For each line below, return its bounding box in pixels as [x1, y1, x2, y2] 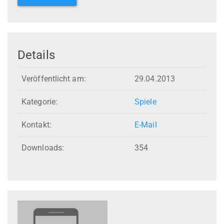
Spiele [134, 97, 156, 107]
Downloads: [21, 143, 64, 153]
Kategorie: [21, 97, 57, 107]
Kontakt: [21, 120, 51, 130]
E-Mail [134, 120, 157, 130]
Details [17, 47, 55, 62]
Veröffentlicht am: [21, 74, 86, 84]
